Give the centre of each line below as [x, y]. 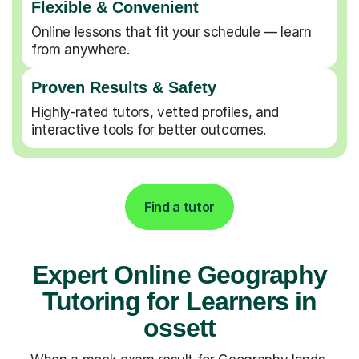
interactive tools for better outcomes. [149, 129]
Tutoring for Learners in [179, 301]
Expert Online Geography [179, 274]
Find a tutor [179, 206]
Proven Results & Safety [124, 87]
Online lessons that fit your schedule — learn [171, 32]
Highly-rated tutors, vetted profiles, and [155, 112]
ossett [179, 327]
